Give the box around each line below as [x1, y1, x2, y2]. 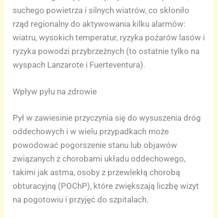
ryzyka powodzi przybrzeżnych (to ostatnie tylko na [13, 46, 200, 56]
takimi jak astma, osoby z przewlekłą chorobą [13, 167, 181, 177]
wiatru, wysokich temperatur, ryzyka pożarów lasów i [13, 33, 205, 43]
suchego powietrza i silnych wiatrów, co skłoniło [13, 5, 190, 16]
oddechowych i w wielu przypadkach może [13, 126, 169, 136]
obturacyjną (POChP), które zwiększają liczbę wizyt [13, 181, 200, 191]
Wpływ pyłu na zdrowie [13, 87, 97, 97]
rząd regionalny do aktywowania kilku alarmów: [13, 19, 186, 29]
